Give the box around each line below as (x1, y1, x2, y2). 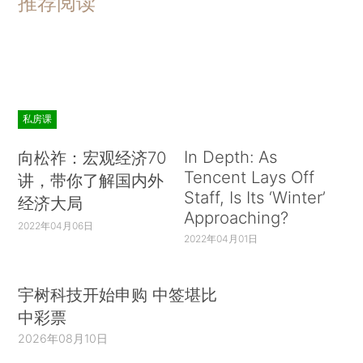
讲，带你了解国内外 (18, 169, 164, 190)
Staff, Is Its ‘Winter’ (183, 186, 326, 207)
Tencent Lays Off (183, 166, 314, 187)
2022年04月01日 (183, 232, 258, 245)
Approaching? (183, 207, 288, 228)
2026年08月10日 (18, 331, 109, 346)
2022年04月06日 (18, 219, 94, 232)
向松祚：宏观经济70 (18, 147, 167, 168)
